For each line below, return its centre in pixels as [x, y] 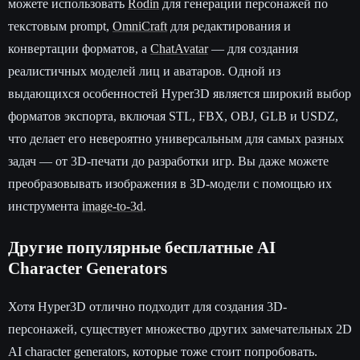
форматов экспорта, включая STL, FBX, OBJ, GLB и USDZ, [173, 117]
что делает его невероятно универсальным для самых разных [176, 139]
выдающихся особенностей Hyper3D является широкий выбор [180, 94]
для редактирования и [229, 27]
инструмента [45, 207]
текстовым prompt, [60, 27]
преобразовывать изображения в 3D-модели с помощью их [170, 184]
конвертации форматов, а [79, 49]
